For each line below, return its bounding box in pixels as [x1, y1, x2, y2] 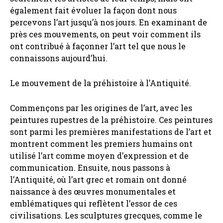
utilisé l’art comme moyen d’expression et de [10, 150, 189, 161]
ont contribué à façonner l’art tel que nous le [10, 41, 186, 52]
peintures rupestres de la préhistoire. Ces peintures [10, 114, 213, 125]
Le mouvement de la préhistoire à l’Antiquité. [10, 78, 191, 89]
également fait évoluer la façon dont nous [10, 5, 177, 16]
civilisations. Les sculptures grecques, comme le [10, 210, 202, 221]
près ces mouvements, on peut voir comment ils [10, 29, 201, 40]
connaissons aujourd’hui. [10, 53, 108, 64]
